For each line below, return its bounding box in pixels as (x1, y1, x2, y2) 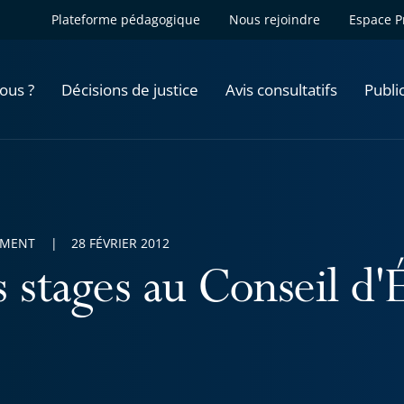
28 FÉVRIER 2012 (71, 234, 170, 252)
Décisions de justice (61, 78, 198, 100)
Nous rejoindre (229, 11, 320, 28)
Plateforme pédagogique (51, 11, 200, 28)
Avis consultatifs (225, 78, 337, 100)
